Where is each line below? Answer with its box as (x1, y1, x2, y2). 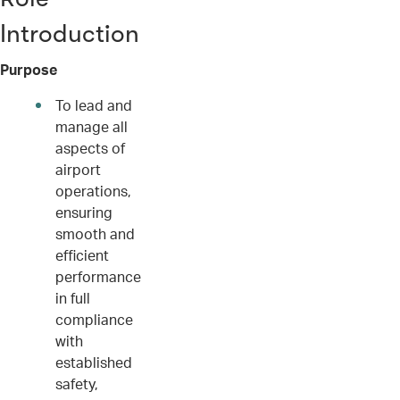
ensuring (55, 203, 112, 221)
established (55, 353, 132, 371)
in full (55, 288, 90, 307)
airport (55, 160, 101, 179)
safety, (55, 374, 98, 393)
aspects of (55, 138, 125, 157)
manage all (55, 117, 128, 136)
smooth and (55, 224, 135, 243)
